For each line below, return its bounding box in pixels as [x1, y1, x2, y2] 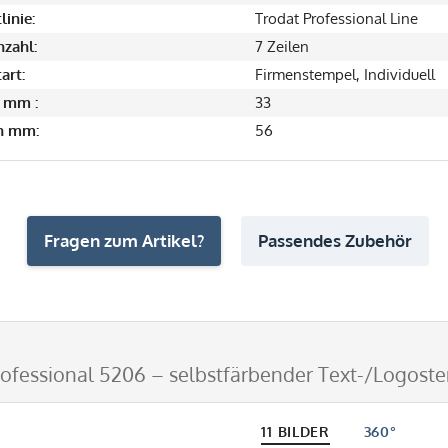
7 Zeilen [255, 36, 309, 56]
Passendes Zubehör [257, 229, 412, 251]
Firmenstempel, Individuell [255, 64, 435, 84]
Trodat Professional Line [255, 8, 418, 28]
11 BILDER [261, 422, 330, 440]
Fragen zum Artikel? [43, 229, 204, 251]
